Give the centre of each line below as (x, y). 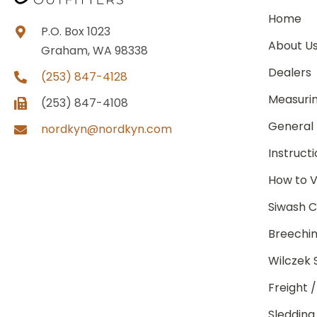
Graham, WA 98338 (94, 50)
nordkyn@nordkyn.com (106, 129)
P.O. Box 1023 (76, 31)
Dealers (290, 72)
